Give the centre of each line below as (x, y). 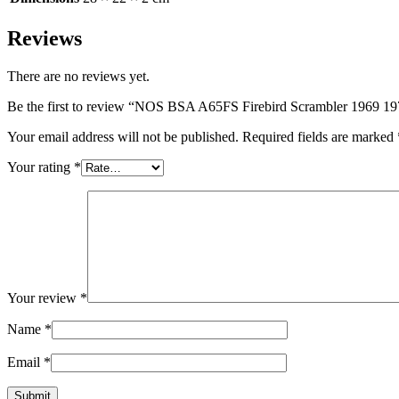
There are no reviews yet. (78, 77)
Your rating (41, 167)
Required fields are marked (320, 137)
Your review (44, 298)
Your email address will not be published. (123, 137)
